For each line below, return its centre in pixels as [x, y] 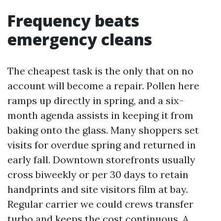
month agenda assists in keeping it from [100, 115]
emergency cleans [80, 39]
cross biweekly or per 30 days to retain [98, 174]
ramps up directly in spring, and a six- [95, 100]
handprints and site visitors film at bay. [98, 189]
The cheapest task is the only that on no [100, 71]
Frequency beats [73, 20]
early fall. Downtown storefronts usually [101, 160]
